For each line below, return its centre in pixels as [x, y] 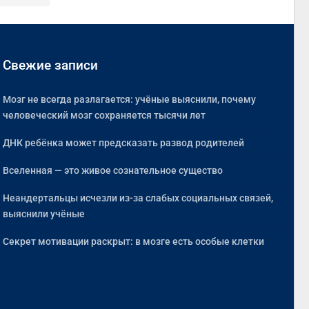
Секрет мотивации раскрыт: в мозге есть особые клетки [134, 242]
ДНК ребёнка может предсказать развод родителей [124, 143]
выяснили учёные [44, 214]
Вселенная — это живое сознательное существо [113, 171]
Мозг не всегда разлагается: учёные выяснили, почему [130, 100]
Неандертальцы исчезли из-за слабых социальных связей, [138, 198]
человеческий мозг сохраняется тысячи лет [104, 116]
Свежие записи [51, 66]
